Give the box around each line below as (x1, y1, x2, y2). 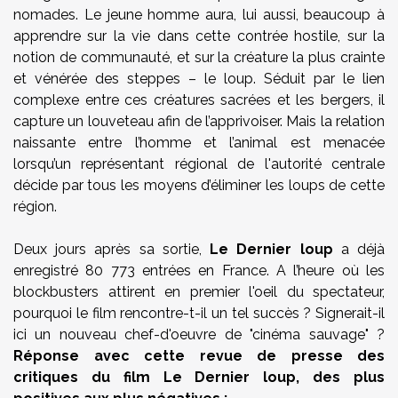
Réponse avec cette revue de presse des (13, 347, 385, 364)
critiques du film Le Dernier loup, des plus (13, 369, 385, 386)
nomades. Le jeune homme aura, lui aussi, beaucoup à (13, 6, 385, 23)
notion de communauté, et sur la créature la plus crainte (13, 49, 385, 66)
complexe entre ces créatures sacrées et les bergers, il (13, 92, 385, 108)
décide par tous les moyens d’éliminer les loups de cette (13, 177, 385, 194)
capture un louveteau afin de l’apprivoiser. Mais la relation (13, 113, 385, 130)
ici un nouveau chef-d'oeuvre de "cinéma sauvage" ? (13, 326, 385, 343)
